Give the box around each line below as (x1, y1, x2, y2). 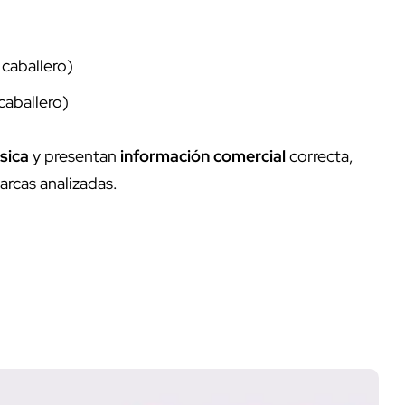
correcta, (286, 145, 353, 166)
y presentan (29, 145, 120, 166)
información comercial (120, 145, 286, 166)
